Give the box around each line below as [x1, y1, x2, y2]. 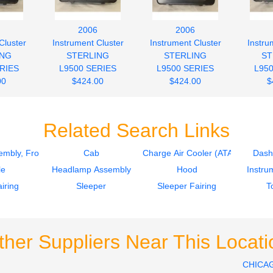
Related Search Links [43, 119, 230, 141]
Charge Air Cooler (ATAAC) [143, 147, 247, 158]
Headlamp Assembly [51, 164, 131, 174]
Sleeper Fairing [157, 180, 216, 191]
